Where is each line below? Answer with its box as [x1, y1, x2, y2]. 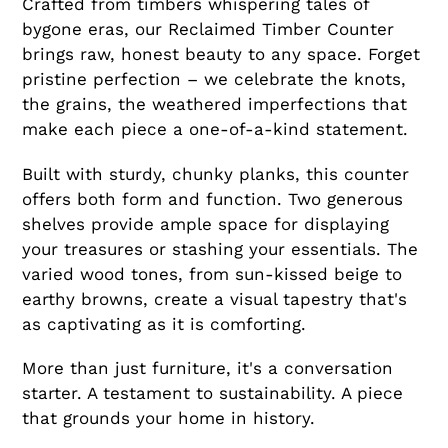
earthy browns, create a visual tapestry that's [22, 288, 407, 309]
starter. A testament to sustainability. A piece [22, 383, 403, 404]
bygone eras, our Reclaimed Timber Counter [22, 19, 394, 40]
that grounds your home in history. [22, 408, 315, 429]
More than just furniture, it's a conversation [22, 358, 393, 379]
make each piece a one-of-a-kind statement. [22, 119, 408, 140]
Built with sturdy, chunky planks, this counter [22, 163, 409, 184]
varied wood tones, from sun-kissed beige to [22, 263, 402, 284]
